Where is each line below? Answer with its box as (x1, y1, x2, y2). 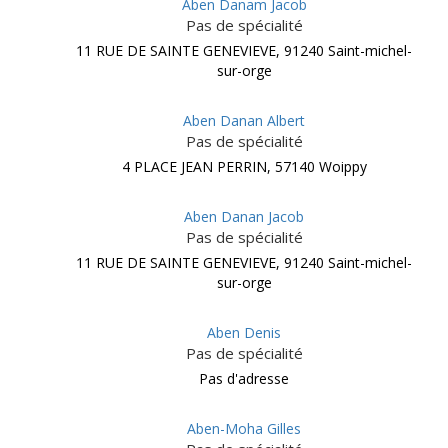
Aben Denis (207, 323, 281, 342)
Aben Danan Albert (183, 111, 305, 130)
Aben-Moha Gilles (187, 419, 301, 438)
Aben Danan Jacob (184, 207, 304, 226)
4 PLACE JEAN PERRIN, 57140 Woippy (121, 157, 367, 176)
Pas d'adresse (199, 369, 289, 388)
